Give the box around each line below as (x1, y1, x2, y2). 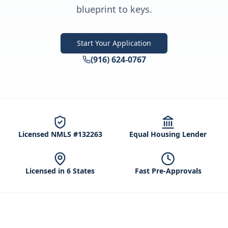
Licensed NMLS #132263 (18, 129, 102, 139)
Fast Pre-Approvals (134, 166, 202, 176)
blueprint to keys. (76, 3, 152, 15)
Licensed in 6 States (25, 166, 95, 176)
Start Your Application (77, 38, 151, 48)
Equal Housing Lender (129, 129, 207, 139)
